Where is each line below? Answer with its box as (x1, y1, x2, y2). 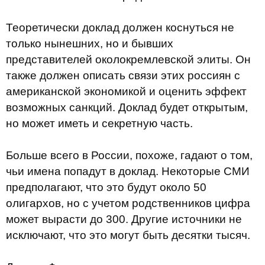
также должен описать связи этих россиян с (6, 69, 240, 82)
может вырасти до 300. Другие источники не (6, 213, 242, 225)
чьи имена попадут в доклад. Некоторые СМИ (6, 165, 250, 177)
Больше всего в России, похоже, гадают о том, (6, 149, 253, 161)
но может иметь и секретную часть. (6, 117, 193, 130)
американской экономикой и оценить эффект (6, 85, 247, 98)
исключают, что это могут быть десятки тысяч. (6, 229, 250, 241)
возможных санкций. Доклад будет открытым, (6, 101, 248, 114)
